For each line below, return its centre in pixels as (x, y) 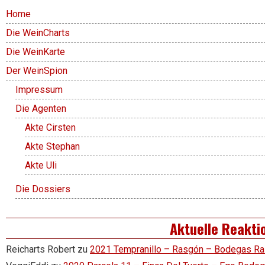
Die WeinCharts (38, 33)
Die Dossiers (43, 189)
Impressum (39, 90)
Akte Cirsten (50, 128)
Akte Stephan (52, 147)
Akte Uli (41, 166)
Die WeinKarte (35, 52)
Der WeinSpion (37, 71)
